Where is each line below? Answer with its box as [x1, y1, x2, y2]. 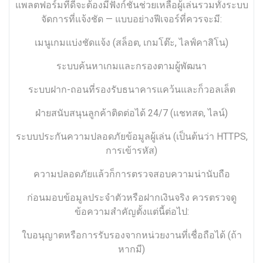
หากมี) [118, 242, 145, 257]
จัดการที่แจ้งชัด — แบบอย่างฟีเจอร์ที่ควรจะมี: [41, 12, 222, 26]
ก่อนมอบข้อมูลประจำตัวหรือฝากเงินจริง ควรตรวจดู [26, 191, 237, 205]
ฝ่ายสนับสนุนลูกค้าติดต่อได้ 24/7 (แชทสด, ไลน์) [35, 106, 228, 120]
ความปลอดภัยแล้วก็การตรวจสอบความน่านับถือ [33, 167, 230, 181]
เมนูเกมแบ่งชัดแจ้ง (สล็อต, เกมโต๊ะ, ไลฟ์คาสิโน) [35, 36, 228, 50]
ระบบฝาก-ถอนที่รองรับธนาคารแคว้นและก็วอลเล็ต [28, 83, 235, 97]
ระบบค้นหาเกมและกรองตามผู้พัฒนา [56, 59, 207, 73]
